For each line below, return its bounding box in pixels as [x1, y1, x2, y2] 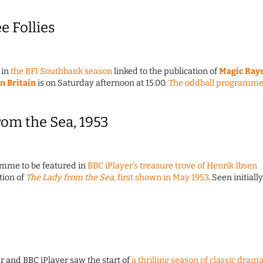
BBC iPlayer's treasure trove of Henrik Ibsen [87, 161, 257, 171]
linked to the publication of [112, 66, 219, 77]
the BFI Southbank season [11, 66, 112, 77]
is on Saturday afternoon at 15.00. [36, 78, 168, 89]
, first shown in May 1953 [114, 173, 208, 183]
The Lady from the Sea [26, 173, 114, 183]
